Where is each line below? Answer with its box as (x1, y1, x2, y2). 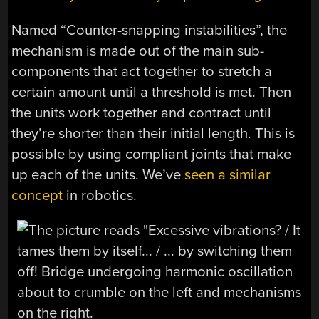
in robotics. (63, 186, 137, 204)
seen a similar (184, 165, 271, 184)
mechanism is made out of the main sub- (11, 41, 265, 60)
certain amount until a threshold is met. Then (11, 83, 292, 101)
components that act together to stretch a (11, 62, 273, 80)
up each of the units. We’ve (11, 165, 185, 184)
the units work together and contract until (11, 103, 272, 122)
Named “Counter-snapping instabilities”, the (11, 21, 288, 39)
